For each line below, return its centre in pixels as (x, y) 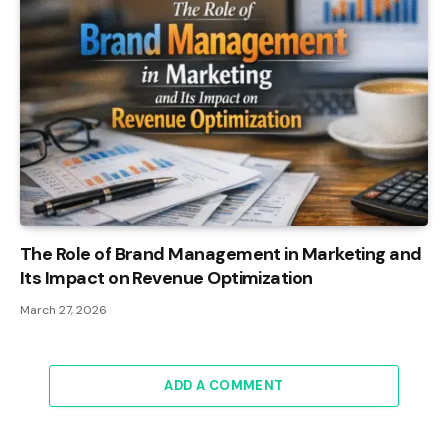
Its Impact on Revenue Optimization (166, 278)
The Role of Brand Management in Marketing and (221, 254)
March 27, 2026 (63, 310)
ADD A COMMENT (224, 386)
